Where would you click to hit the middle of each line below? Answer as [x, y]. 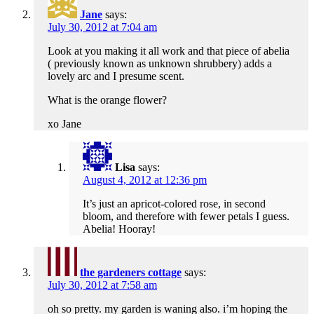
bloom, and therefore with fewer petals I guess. [186, 217]
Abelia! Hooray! [119, 229]
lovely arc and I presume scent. [116, 76]
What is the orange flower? [107, 100]
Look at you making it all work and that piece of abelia [169, 51]
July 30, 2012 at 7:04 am [102, 27]
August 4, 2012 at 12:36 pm [145, 180]
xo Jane [64, 124]
